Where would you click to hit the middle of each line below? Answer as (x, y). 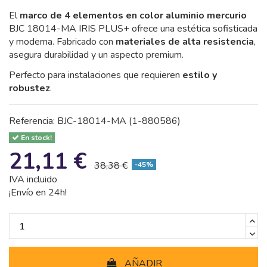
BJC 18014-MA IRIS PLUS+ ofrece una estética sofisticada (133, 28)
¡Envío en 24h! (38, 193)
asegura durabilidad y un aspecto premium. (96, 55)
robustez (30, 89)
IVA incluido (33, 180)
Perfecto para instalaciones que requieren (96, 75)
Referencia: (32, 121)
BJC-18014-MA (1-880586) (119, 121)
